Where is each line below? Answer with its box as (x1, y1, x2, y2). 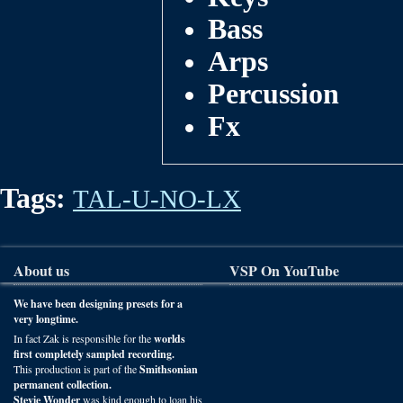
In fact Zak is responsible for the (13, 331, 154, 345)
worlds (154, 331, 185, 346)
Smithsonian (139, 362, 198, 377)
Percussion (208, 78, 339, 110)
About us (13, 260, 69, 281)
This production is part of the (13, 362, 139, 376)
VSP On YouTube (229, 260, 339, 281)
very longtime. (13, 311, 78, 327)
